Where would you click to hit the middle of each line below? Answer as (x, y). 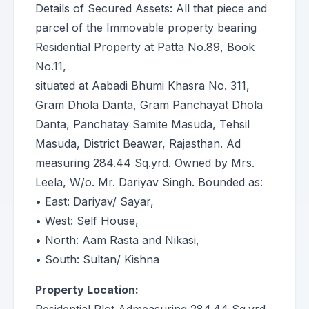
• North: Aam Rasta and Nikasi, (117, 240)
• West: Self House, (87, 221)
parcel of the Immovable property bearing (146, 28)
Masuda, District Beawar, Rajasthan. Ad (138, 143)
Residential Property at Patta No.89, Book (145, 47)
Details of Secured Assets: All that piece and (151, 8)
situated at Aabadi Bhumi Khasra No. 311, (142, 86)
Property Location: (87, 290)
